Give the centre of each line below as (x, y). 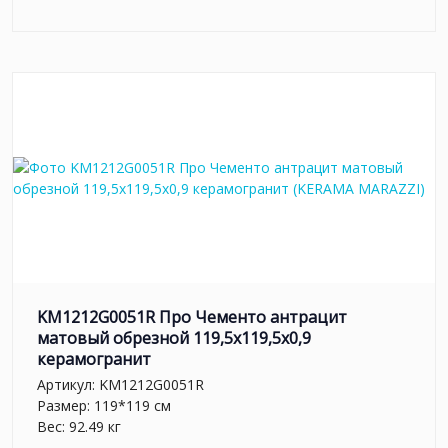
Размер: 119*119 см (104, 405)
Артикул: (68, 384)
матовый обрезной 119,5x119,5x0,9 (174, 338)
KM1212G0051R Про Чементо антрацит (192, 317)
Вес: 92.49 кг (79, 426)
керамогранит (94, 359)
